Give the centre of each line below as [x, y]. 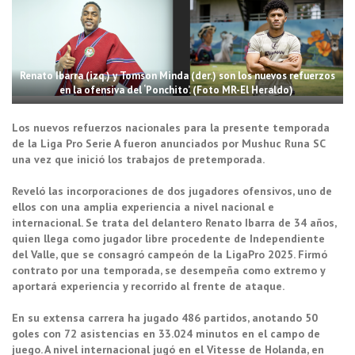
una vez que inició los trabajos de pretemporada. [139, 160]
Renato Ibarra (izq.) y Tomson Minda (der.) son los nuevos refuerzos [177, 76]
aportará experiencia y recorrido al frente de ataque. [149, 286]
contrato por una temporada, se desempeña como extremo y [168, 271]
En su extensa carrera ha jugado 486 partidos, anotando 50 [165, 318]
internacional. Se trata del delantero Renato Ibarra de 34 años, [174, 223]
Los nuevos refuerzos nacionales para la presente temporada [171, 128]
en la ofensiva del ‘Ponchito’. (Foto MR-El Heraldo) [177, 90]
